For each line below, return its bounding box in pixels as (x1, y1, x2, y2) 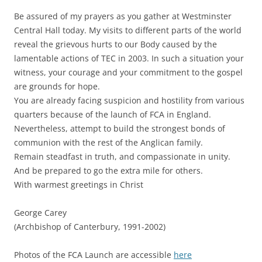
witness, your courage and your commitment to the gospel (14, 66, 243, 78)
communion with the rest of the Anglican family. (14, 136, 203, 148)
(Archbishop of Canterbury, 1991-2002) (14, 220, 166, 232)
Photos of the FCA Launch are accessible (14, 249, 174, 260)
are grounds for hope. (14, 80, 100, 92)
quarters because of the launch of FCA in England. (14, 108, 211, 120)
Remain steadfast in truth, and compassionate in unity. (14, 150, 230, 162)
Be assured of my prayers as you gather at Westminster (14, 10, 232, 22)
